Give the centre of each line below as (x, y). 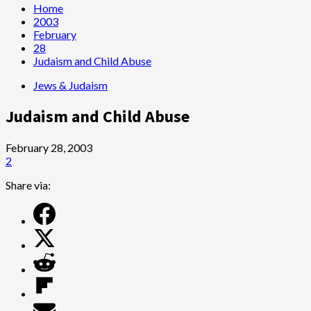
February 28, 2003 (49, 147)
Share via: (28, 185)
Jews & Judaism (70, 85)
